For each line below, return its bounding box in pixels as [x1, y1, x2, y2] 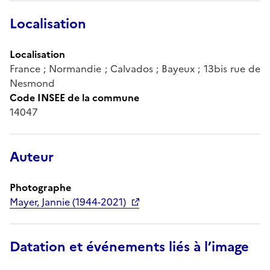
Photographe [10, 180, 71, 195]
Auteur [10, 146, 54, 167]
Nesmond [10, 75, 55, 90]
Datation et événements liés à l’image [10, 236, 249, 257]
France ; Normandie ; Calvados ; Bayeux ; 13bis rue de [10, 61, 260, 76]
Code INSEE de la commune [10, 90, 139, 105]
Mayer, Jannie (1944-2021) [10, 194, 126, 209]
